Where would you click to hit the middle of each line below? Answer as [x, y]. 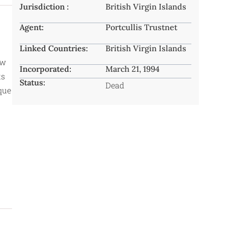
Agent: [32, 27]
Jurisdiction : [44, 7]
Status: [32, 83]
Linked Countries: [54, 48]
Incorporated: [45, 69]
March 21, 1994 [133, 69]
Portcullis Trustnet [141, 27]
